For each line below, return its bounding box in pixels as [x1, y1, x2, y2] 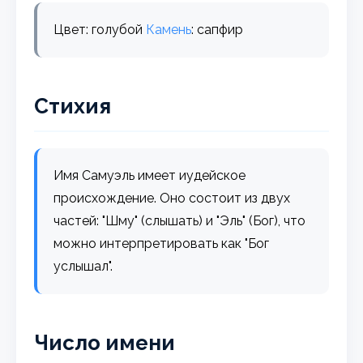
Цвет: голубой [53, 21, 147, 37]
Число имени [34, 330, 176, 355]
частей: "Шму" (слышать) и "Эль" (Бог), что [53, 212, 306, 228]
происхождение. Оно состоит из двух [53, 190, 291, 206]
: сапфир [191, 21, 244, 37]
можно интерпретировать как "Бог [53, 235, 270, 251]
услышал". [53, 258, 113, 274]
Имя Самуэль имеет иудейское [53, 167, 246, 183]
